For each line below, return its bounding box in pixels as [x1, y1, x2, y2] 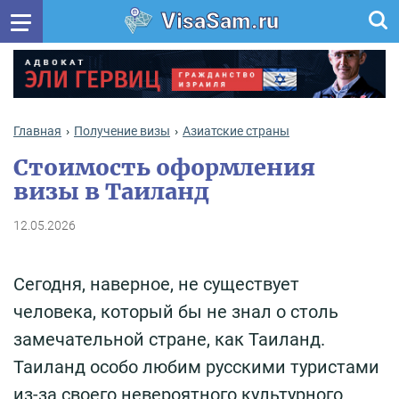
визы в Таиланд [13, 176, 209, 206]
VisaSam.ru [160, 8, 279, 34]
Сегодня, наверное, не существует [13, 273, 299, 295]
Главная [13, 123, 61, 138]
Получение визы [74, 123, 170, 138]
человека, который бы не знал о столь [13, 300, 338, 322]
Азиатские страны [183, 123, 289, 138]
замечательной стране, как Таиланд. [13, 328, 325, 350]
